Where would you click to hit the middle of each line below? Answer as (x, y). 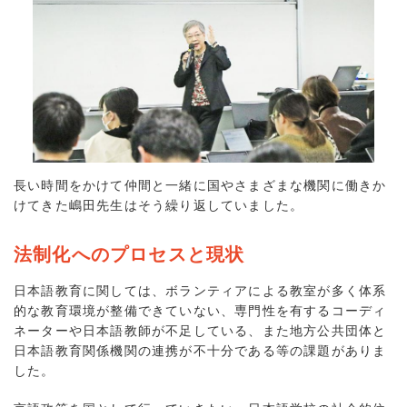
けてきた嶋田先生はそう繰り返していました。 (159, 205)
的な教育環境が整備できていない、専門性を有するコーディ (200, 311)
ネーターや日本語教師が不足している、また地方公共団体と (200, 331)
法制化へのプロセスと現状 (129, 254)
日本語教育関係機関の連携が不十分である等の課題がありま (200, 351)
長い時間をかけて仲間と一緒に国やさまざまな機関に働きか (200, 185)
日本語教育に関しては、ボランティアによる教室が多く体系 (200, 291)
